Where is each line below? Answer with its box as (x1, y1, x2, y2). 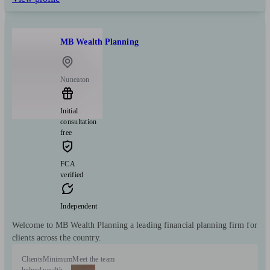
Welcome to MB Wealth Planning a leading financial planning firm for (12, 221, 257, 230)
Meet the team (72, 255, 115, 264)
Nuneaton (60, 75, 90, 84)
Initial (60, 107, 78, 116)
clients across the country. (12, 233, 101, 243)
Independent (60, 202, 98, 211)
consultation (60, 118, 97, 127)
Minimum (43, 255, 73, 264)
